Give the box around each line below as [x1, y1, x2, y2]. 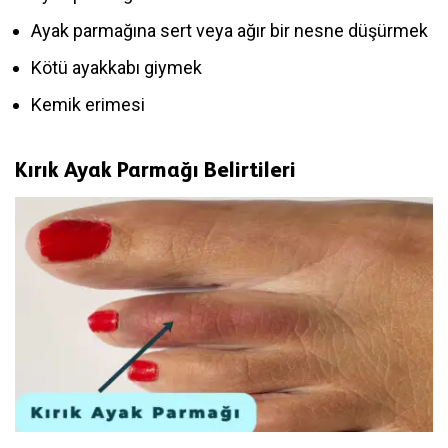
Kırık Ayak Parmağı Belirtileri [15, 157, 296, 182]
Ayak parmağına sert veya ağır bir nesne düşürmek [31, 19, 428, 41]
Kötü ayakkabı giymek [31, 56, 202, 78]
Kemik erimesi [31, 93, 145, 115]
